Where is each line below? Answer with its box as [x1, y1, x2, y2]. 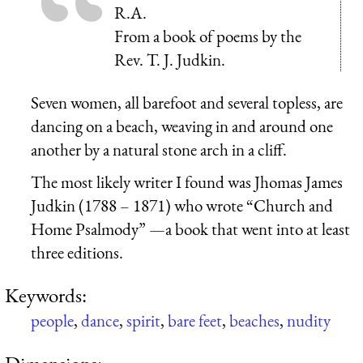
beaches [229, 309, 280, 331]
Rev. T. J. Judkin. [114, 48, 225, 70]
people [31, 309, 74, 331]
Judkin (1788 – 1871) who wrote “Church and [31, 194, 333, 216]
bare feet [168, 309, 222, 331]
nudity [287, 309, 331, 331]
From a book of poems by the [114, 24, 301, 47]
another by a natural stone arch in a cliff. [31, 138, 287, 160]
